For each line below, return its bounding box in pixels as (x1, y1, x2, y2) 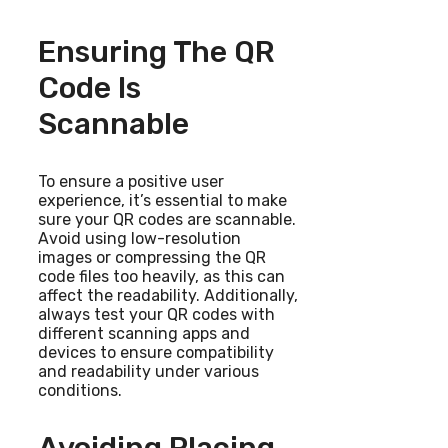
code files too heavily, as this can (38, 267, 285, 287)
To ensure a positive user (38, 172, 224, 192)
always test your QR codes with (38, 305, 275, 325)
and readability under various (38, 362, 259, 382)
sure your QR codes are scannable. (38, 210, 296, 230)
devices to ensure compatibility (38, 343, 274, 363)
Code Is (38, 70, 141, 107)
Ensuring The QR (38, 34, 275, 71)
